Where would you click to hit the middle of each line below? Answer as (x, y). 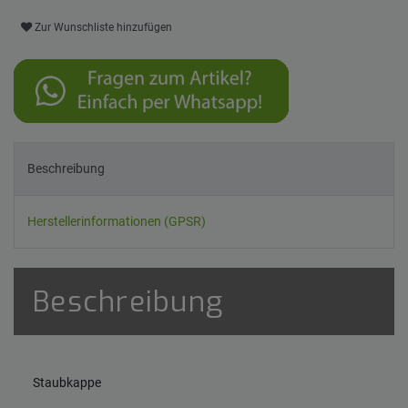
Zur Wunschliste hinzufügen (103, 28)
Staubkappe (67, 382)
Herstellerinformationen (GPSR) (117, 222)
